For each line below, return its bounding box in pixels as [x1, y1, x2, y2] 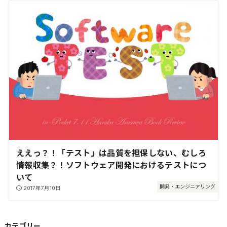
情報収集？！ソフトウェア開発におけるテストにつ [16, 160, 206, 170]
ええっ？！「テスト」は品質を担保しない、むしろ [16, 147, 206, 158]
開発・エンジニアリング [160, 183, 216, 190]
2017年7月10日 [23, 184, 61, 192]
